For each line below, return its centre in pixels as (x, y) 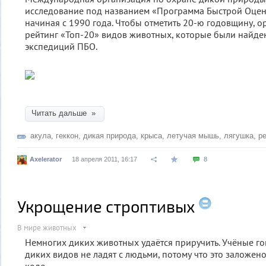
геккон (67, 135)
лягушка (239, 135)
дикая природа (110, 135)
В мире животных (47, 227)
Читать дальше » (65, 113)
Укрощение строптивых (106, 206)
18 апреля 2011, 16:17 (104, 159)
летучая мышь (193, 135)
